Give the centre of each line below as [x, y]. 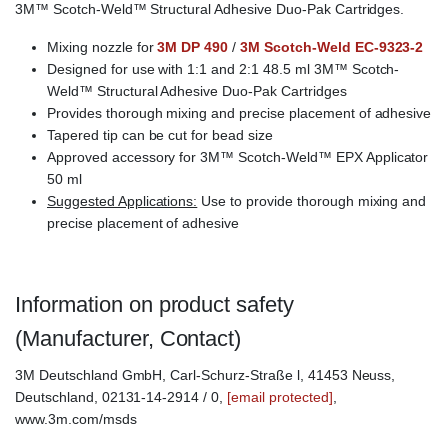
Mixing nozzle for [102, 47]
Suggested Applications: [122, 201]
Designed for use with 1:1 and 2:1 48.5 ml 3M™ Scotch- [223, 69]
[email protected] [280, 397]
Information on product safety [155, 305]
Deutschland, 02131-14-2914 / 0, [121, 397]
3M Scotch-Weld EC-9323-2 [332, 47]
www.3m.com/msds [76, 419]
